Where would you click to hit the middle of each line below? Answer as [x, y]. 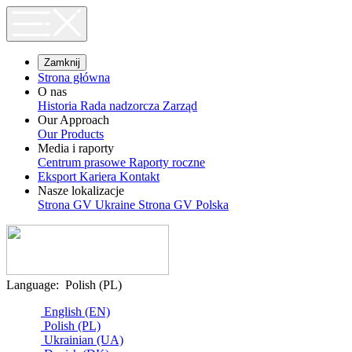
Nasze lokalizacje [81, 191]
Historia [59, 106]
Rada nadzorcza [121, 106]
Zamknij [62, 62]
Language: [33, 285]
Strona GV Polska [183, 205]
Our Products [71, 134]
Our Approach [73, 120]
